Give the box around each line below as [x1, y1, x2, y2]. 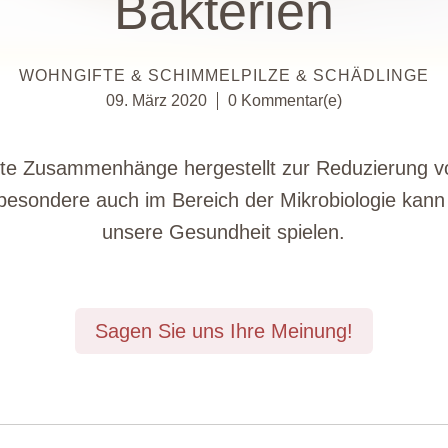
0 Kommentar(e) [227, 91, 342, 109]
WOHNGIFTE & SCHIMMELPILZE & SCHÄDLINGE [18, 66, 429, 84]
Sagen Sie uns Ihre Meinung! [94, 319, 353, 342]
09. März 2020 [105, 91, 207, 109]
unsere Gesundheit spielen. [102, 220, 346, 243]
